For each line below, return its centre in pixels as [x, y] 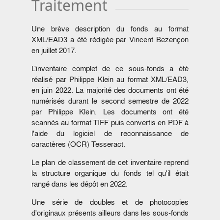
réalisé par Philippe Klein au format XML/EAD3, [110, 80]
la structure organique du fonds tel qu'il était [110, 173]
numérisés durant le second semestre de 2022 [110, 101]
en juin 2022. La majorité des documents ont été [110, 90]
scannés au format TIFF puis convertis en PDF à [110, 123]
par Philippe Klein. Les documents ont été [110, 112]
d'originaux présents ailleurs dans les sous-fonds [110, 213]
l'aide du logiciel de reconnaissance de [110, 134]
